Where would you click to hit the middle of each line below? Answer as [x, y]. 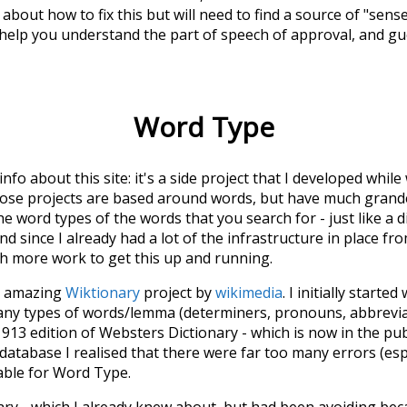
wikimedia [249, 292]
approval [321, 34]
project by [178, 292]
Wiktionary [103, 292]
